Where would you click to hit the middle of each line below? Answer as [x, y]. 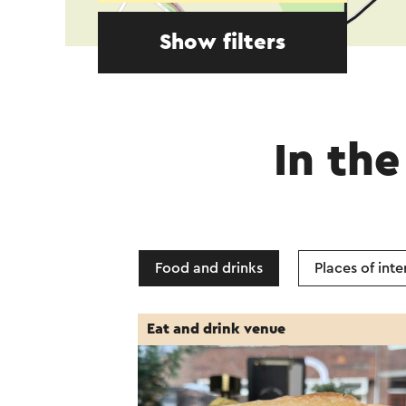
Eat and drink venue [216, 329]
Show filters [222, 43]
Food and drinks [209, 268]
